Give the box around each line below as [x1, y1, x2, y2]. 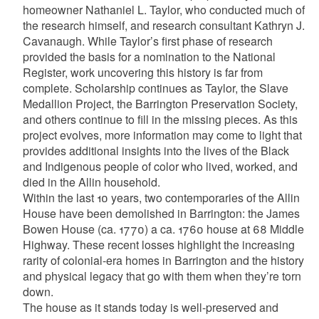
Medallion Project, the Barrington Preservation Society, [22, 95, 298, 112]
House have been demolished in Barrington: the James [22, 205, 300, 221]
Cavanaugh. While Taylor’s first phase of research [22, 33, 273, 49]
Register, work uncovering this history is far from [22, 64, 263, 80]
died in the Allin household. [22, 174, 160, 190]
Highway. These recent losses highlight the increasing [22, 236, 295, 253]
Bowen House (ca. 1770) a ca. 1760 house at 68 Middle [22, 221, 304, 237]
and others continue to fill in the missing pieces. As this [22, 111, 298, 127]
